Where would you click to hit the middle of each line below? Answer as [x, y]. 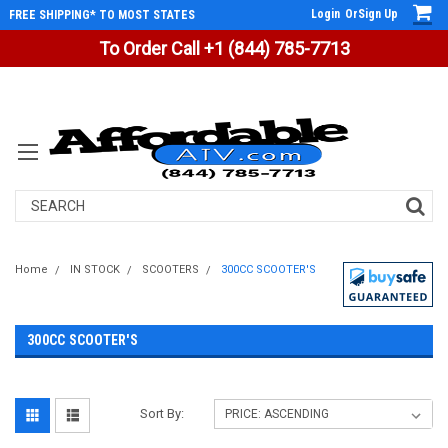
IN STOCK [95, 269]
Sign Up [378, 14]
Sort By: [162, 413]
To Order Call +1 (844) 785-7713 [224, 48]
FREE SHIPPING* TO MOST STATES [101, 15]
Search [37, 200]
